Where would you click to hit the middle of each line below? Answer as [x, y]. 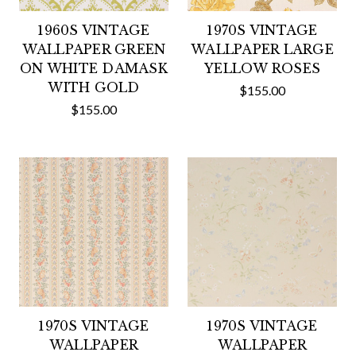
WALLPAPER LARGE [262, 49]
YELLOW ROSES [262, 68]
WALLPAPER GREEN [94, 49]
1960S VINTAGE [94, 30]
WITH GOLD [94, 87]
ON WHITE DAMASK [94, 68]
